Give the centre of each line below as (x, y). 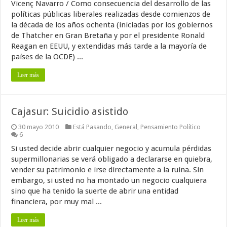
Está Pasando (92, 127)
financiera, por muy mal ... (57, 202)
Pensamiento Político (171, 127)
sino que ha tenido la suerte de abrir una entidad (95, 191)
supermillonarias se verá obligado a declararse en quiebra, (112, 159)
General (126, 127)
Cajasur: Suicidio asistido (70, 111)
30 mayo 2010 (39, 127)
